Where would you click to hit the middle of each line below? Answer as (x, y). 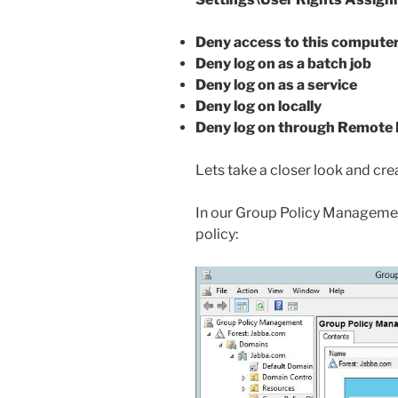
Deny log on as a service (276, 84)
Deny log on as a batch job (283, 63)
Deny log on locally (259, 106)
